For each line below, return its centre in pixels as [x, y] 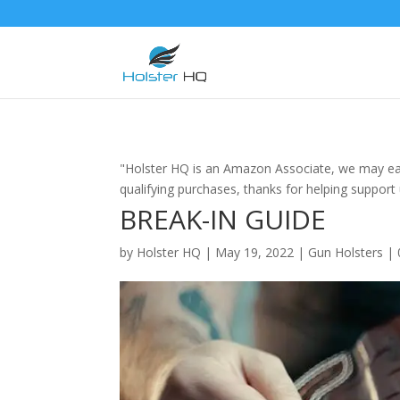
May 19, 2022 [255, 252]
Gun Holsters [346, 252]
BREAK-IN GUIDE [223, 219]
